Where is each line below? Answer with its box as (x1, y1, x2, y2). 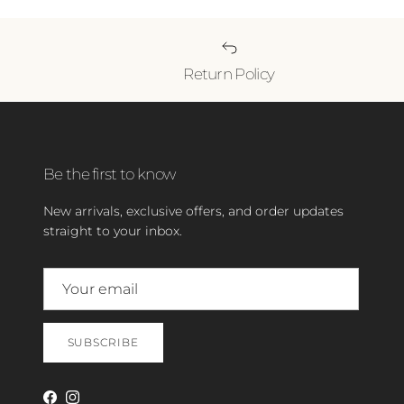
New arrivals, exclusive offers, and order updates (43, 202, 344, 219)
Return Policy (183, 63, 275, 83)
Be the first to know (43, 163, 176, 183)
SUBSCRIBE (67, 335, 140, 350)
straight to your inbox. (43, 222, 182, 239)
